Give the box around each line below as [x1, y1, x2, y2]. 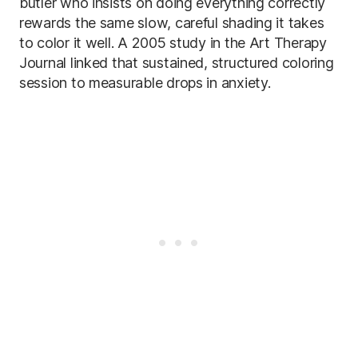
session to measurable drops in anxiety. [19, 74, 271, 91]
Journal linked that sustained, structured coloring [19, 54, 334, 71]
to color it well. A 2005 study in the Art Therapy [19, 34, 327, 51]
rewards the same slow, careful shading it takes [19, 14, 324, 31]
